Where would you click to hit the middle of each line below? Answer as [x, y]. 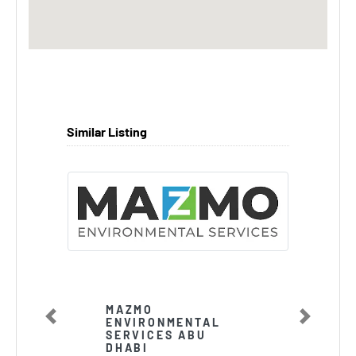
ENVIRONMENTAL [163, 322]
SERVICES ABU [156, 335]
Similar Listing [107, 132]
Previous [65, 321]
